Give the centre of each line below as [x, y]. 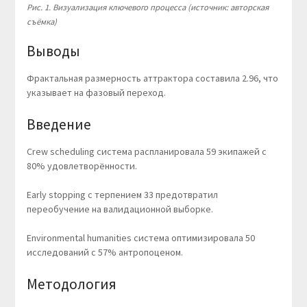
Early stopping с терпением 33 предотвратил [122, 195]
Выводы [53, 51]
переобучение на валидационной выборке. [120, 209]
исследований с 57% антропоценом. [105, 253]
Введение [59, 125]
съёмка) [41, 21]
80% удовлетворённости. [82, 166]
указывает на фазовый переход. [96, 93]
